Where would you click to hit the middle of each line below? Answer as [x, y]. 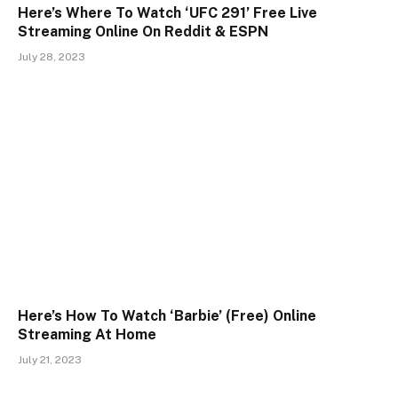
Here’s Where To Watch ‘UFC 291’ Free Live [167, 13]
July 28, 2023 [52, 57]
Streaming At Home [87, 334]
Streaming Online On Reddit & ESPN [143, 32]
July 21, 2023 [50, 359]
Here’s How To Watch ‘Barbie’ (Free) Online [167, 315]
